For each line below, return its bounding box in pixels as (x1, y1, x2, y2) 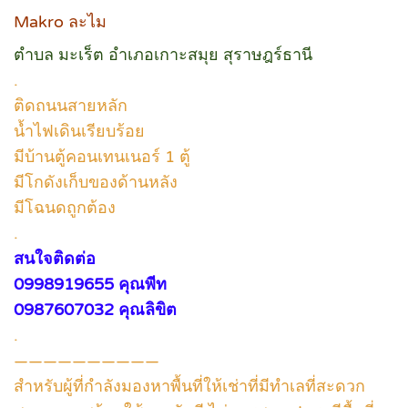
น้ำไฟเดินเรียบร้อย (14, 120, 145, 141)
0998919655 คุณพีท (14, 273, 167, 294)
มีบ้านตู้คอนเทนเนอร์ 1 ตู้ (14, 146, 190, 167)
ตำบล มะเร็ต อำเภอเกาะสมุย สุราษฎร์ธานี (14, 44, 312, 65)
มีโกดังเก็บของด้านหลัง (14, 171, 178, 192)
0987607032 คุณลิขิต (14, 299, 177, 320)
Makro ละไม (14, 11, 107, 32)
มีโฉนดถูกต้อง (14, 197, 116, 218)
